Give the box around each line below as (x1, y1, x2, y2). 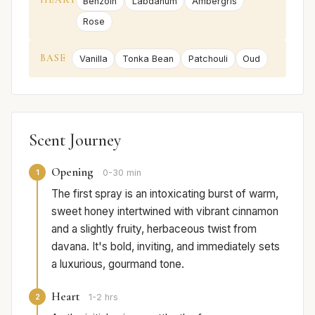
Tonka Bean (122, 53, 174, 65)
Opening (51, 165, 94, 180)
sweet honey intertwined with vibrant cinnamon (51, 205, 278, 219)
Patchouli (188, 53, 228, 65)
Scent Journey (29, 130, 121, 151)
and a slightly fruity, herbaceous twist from (51, 222, 257, 236)
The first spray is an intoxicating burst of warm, (51, 187, 278, 201)
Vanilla (79, 53, 108, 65)
